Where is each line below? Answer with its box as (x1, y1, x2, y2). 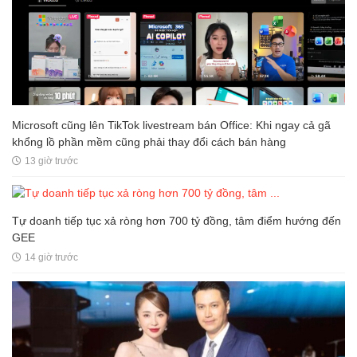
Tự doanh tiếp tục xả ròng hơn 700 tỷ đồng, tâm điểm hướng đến (12, 214, 341, 228)
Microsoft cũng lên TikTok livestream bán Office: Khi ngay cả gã (12, 118, 331, 131)
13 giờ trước (24, 155, 78, 167)
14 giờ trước (24, 252, 78, 264)
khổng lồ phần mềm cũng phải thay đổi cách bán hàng (12, 135, 286, 148)
